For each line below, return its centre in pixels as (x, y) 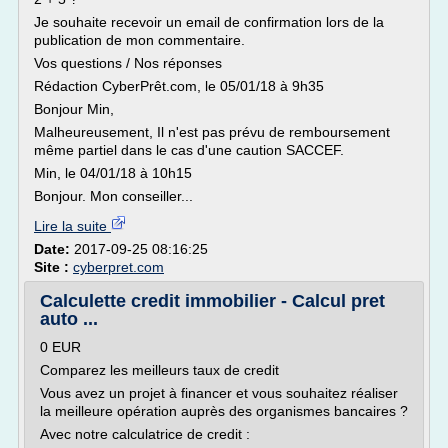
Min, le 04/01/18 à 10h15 (113, 173)
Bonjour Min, (74, 109)
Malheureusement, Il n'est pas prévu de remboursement (212, 132)
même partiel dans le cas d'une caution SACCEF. (189, 150)
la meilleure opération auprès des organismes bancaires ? (224, 411)
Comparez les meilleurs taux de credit (159, 370)
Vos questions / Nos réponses (128, 63)
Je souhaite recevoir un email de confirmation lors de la (209, 22)
